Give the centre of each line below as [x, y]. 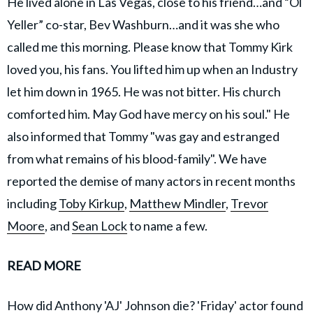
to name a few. [168, 225]
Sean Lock [100, 225]
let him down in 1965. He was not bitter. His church [144, 91]
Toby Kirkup [92, 203]
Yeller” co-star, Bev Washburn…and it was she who [143, 24]
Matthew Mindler [177, 203]
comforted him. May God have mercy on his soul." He [148, 114]
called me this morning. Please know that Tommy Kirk [150, 46]
